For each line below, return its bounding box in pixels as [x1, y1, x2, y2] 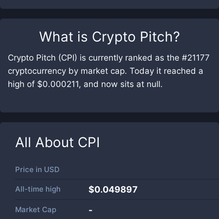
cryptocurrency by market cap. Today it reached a [8, 66, 203, 76]
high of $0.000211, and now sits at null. [8, 79, 163, 89]
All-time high [15, 184, 61, 194]
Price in [15, 165, 44, 174]
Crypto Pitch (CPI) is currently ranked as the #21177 [8, 53, 210, 63]
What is [39, 28, 92, 45]
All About [15, 134, 78, 151]
